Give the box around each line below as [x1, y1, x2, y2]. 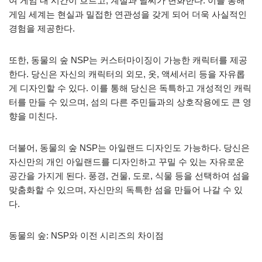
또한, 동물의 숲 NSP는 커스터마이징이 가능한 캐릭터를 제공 [9, 54, 247, 65]
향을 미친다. [9, 111, 57, 121]
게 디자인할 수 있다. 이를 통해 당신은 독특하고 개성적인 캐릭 [9, 82, 251, 93]
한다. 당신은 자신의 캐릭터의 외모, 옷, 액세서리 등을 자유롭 [9, 68, 245, 79]
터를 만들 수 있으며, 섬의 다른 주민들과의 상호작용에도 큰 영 [9, 96, 251, 107]
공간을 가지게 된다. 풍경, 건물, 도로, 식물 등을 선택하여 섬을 [9, 170, 250, 181]
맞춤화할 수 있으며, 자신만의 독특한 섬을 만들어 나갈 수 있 [9, 184, 243, 195]
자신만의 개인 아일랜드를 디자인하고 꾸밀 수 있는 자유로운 [9, 156, 244, 167]
